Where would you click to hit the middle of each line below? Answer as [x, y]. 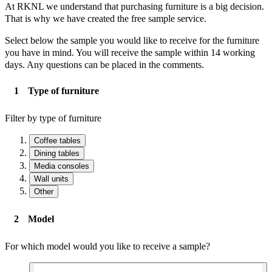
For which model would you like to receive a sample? [107, 246]
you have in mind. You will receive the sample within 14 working [130, 53]
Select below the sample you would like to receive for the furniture [132, 41]
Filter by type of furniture [53, 118]
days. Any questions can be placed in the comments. [104, 65]
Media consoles [62, 166]
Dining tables [57, 153]
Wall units [51, 178]
